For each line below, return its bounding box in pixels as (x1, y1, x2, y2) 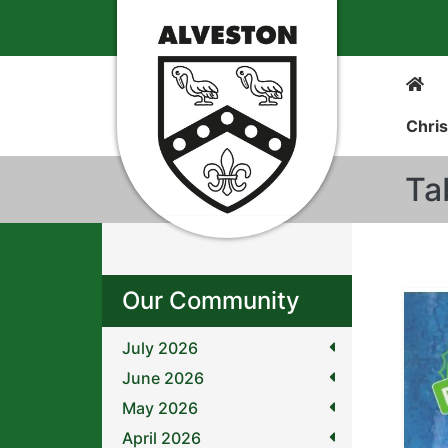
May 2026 (122, 398, 198, 418)
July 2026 (122, 338, 198, 358)
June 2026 (122, 368, 204, 388)
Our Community (122, 286, 300, 315)
